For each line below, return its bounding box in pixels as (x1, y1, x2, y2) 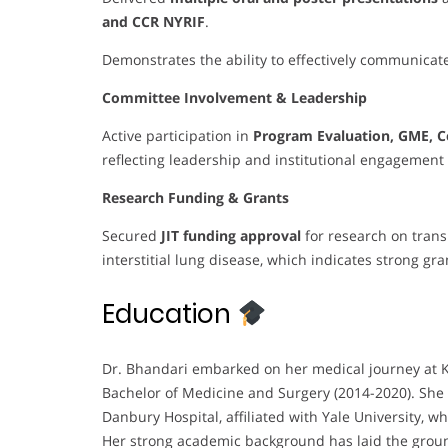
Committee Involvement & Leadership (102, 87, 367, 107)
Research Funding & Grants (102, 187, 289, 207)
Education (102, 295, 237, 332)
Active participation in (102, 125, 253, 145)
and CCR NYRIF (102, 11, 205, 31)
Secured (102, 225, 161, 245)
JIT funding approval (161, 225, 301, 245)
